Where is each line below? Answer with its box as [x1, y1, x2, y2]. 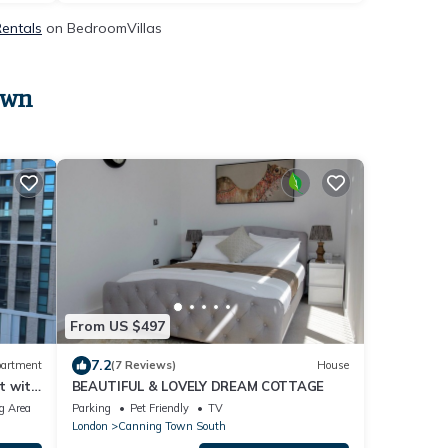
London [71, 418, 108, 433]
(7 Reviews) [110, 358, 176, 372]
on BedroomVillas [42, 19, 162, 37]
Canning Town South [117, 418, 226, 433]
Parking [71, 400, 111, 415]
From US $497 [69, 317, 165, 335]
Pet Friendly [129, 400, 189, 415]
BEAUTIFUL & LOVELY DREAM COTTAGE [71, 377, 325, 394]
